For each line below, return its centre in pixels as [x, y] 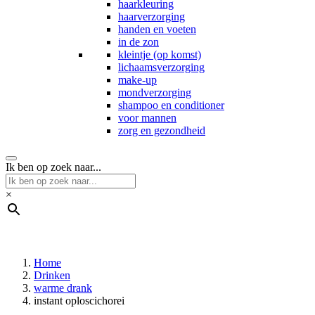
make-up [137, 80]
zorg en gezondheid [162, 130]
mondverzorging [155, 92]
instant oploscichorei [79, 301]
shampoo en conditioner [171, 105]
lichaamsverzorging [161, 67]
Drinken [52, 275]
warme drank [63, 288]
